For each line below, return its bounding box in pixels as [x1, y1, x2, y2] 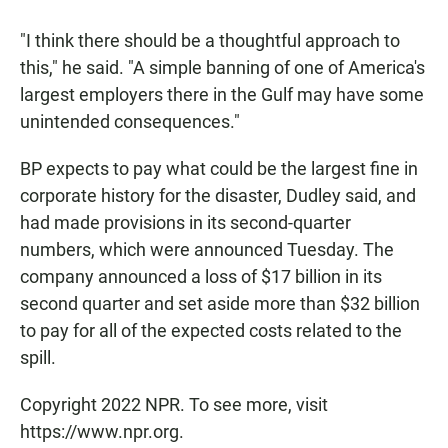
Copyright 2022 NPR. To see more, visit [20, 394, 328, 416]
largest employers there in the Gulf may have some [20, 84, 424, 106]
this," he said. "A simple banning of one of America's [20, 57, 425, 79]
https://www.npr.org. [20, 421, 184, 443]
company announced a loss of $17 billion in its [20, 266, 382, 288]
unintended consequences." [20, 111, 240, 133]
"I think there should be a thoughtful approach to [20, 30, 400, 52]
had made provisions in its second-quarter [20, 212, 351, 234]
